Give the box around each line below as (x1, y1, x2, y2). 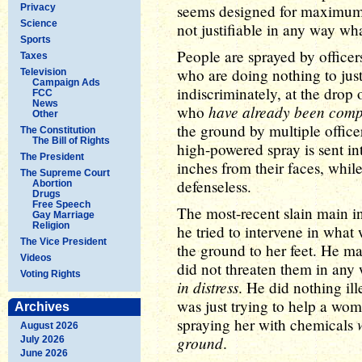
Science (20, 17, 57, 29)
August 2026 (20, 319, 78, 331)
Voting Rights (20, 267, 81, 280)
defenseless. (177, 176, 251, 196)
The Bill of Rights (32, 134, 110, 146)
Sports (20, 33, 51, 45)
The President (20, 150, 84, 162)
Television (20, 65, 66, 78)
